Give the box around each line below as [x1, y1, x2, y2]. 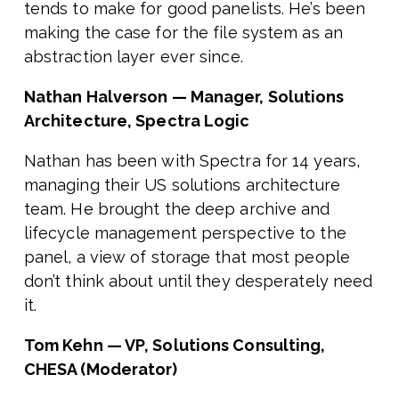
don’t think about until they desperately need [23, 272, 373, 291]
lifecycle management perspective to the [23, 224, 346, 243]
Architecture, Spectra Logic [23, 111, 250, 131]
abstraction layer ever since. [23, 47, 243, 67]
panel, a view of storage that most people [23, 248, 350, 267]
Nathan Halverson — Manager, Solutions [23, 87, 345, 107]
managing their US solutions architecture [23, 175, 340, 195]
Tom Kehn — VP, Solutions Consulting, [23, 336, 326, 355]
